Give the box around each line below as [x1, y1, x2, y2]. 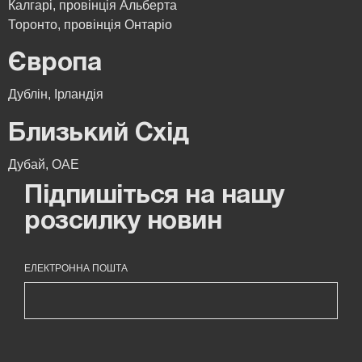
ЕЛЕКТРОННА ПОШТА [24, 263, 128, 275]
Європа [8, 52, 101, 76]
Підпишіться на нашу [24, 184, 284, 208]
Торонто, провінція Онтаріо [8, 18, 172, 32]
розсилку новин [24, 210, 221, 234]
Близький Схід [8, 122, 189, 146]
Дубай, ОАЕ [8, 158, 79, 172]
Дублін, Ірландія [8, 87, 103, 102]
